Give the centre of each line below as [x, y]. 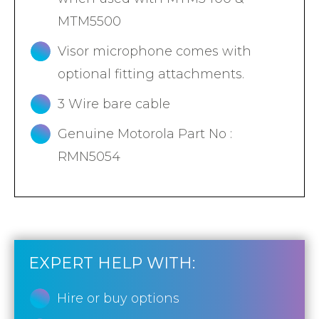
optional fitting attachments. [151, 74]
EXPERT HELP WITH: [112, 263]
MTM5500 [89, 21]
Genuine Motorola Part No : [145, 134]
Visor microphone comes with [155, 51]
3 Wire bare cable [114, 104]
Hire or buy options [118, 298]
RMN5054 [89, 157]
